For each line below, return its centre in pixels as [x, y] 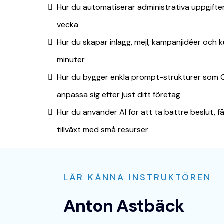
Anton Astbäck [124, 206]
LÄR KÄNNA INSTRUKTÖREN [137, 178]
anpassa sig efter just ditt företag [119, 95]
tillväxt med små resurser [103, 130]
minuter [71, 60]
